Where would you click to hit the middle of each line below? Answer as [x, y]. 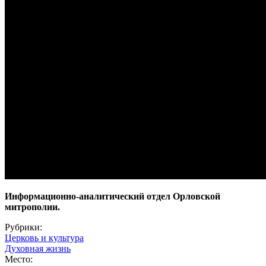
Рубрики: [25, 227]
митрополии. [32, 207]
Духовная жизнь [38, 248]
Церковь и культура [44, 237]
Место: [20, 259]
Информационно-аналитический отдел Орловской [113, 196]
